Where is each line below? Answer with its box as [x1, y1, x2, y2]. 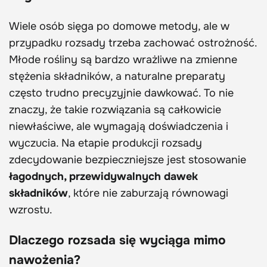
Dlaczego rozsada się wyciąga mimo [9, 232, 226, 249]
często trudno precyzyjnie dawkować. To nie [9, 86, 234, 100]
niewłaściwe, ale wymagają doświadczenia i [9, 120, 228, 133]
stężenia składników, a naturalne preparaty [9, 70, 225, 83]
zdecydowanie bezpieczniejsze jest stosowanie [9, 153, 246, 167]
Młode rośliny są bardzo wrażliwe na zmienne [9, 53, 237, 67]
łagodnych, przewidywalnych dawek [9, 170, 198, 184]
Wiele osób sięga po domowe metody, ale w [9, 20, 229, 33]
